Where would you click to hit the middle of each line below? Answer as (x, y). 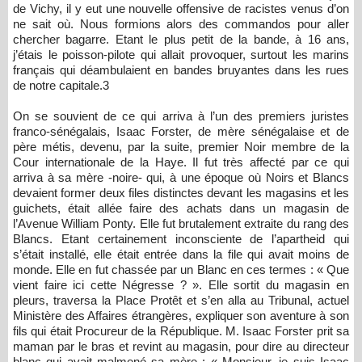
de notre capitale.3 (63, 85)
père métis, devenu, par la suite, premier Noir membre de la (181, 147)
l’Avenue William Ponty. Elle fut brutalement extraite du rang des (181, 223)
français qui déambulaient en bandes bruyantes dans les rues (181, 70)
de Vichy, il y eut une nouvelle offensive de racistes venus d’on (181, 8)
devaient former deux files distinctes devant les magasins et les (181, 193)
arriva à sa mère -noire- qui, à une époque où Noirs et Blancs (181, 177)
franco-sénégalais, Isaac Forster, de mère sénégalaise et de (181, 131)
